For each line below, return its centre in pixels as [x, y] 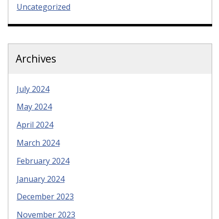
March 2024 [38, 143]
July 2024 [33, 89]
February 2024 [43, 161]
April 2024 [35, 125]
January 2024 [41, 179]
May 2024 [34, 107]
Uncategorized [44, 7]
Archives [36, 58]
